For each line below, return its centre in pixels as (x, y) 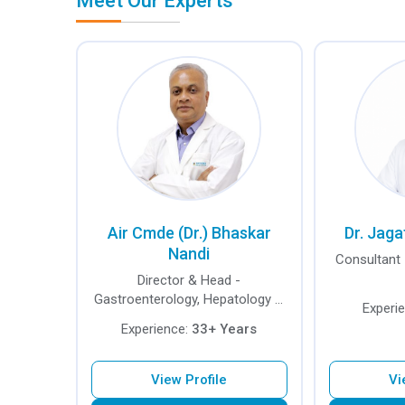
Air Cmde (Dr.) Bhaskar (189, 233)
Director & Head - (189, 280)
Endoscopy (189, 318)
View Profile (189, 380)
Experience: (157, 329)
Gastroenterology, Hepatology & (189, 299)
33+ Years (225, 329)
